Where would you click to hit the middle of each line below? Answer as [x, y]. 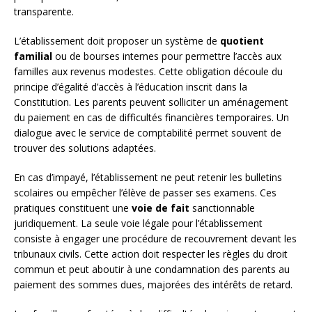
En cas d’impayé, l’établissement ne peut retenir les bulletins [148, 178]
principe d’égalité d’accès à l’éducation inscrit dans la [131, 87]
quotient [242, 41]
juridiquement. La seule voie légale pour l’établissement [138, 224]
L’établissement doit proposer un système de [117, 41]
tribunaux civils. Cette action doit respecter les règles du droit [151, 254]
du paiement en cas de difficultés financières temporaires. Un [151, 118]
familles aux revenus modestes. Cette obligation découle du [148, 72]
